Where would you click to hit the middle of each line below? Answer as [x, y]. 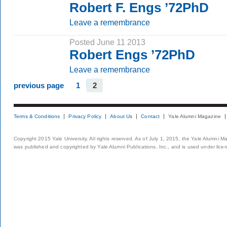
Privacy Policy [85, 116]
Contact [150, 116]
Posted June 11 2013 [107, 42]
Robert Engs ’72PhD [132, 55]
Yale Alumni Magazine [195, 116]
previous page [39, 85]
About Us [121, 116]
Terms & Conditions [37, 116]
